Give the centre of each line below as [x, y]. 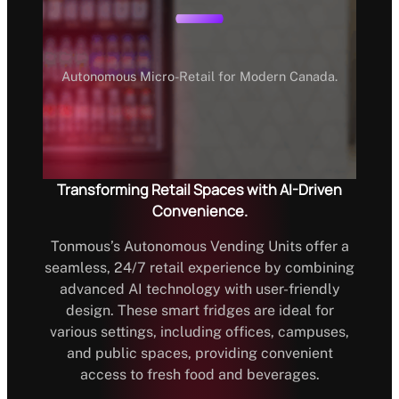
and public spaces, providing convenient [199, 354]
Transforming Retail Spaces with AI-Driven [199, 190]
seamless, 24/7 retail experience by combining [199, 268]
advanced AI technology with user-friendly [199, 289]
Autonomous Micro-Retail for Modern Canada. [199, 76]
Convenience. [199, 212]
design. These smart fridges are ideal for [199, 311]
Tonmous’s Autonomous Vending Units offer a [199, 247]
